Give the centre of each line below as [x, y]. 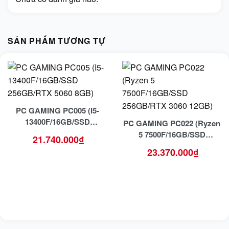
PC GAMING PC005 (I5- [57, 110]
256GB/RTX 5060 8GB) [57, 133]
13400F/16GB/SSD [57, 121]
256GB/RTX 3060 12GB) [172, 145]
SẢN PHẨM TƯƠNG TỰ [57, 40]
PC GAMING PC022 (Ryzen [172, 123]
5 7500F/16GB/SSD [172, 134]
